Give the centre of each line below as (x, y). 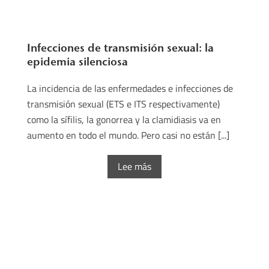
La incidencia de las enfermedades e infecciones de (130, 88)
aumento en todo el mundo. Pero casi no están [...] (128, 135)
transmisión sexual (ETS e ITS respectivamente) (123, 104)
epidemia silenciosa (77, 61)
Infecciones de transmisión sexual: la (120, 47)
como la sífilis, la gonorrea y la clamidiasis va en (124, 119)
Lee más (134, 166)
